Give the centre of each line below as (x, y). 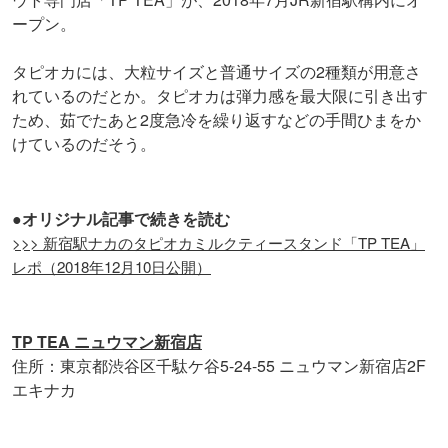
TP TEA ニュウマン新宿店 (107, 342)
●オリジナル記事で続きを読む (121, 219)
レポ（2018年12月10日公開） (111, 267)
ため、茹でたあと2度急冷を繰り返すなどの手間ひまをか (216, 120)
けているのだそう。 (84, 144)
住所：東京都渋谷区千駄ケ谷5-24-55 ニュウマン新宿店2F (219, 366)
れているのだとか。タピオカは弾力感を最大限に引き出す (220, 96)
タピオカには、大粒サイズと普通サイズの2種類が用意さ (216, 72)
